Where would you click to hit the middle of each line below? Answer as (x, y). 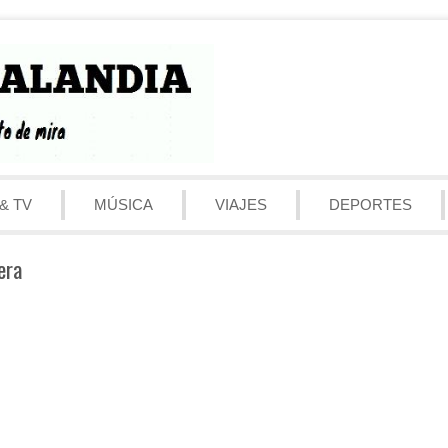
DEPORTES (370, 204)
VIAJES (241, 204)
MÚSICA (123, 204)
